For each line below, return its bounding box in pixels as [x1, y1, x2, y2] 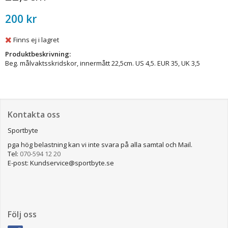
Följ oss [8, 208, 37, 220]
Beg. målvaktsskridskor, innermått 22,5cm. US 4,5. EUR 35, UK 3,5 [5, 58, 200, 68]
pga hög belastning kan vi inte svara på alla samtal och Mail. [8, 139, 192, 149]
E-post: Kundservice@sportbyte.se [8, 158, 114, 167]
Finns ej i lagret [13, 35, 59, 44]
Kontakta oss [8, 108, 60, 120]
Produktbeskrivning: [5, 49, 71, 59]
